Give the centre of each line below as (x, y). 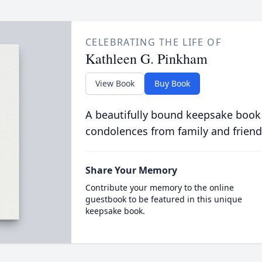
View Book (115, 83)
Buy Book (172, 83)
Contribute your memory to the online (159, 187)
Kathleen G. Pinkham (146, 58)
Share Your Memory (131, 170)
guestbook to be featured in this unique (163, 199)
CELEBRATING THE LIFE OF (153, 42)
